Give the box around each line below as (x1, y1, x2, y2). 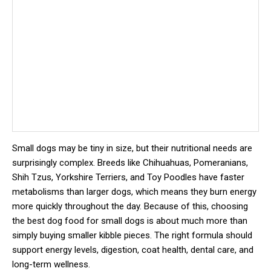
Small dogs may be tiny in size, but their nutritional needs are (12, 142, 252, 154)
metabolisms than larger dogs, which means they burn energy (12, 186, 256, 197)
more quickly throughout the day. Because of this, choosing (12, 200, 248, 212)
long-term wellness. (12, 258, 90, 270)
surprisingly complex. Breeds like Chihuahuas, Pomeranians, (12, 157, 248, 168)
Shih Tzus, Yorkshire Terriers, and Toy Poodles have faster (12, 171, 244, 183)
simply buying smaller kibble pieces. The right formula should (12, 229, 252, 241)
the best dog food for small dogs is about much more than (12, 215, 247, 226)
